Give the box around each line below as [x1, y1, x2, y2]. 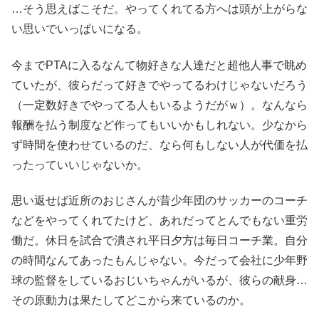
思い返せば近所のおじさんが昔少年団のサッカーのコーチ [11, 194, 308, 206]
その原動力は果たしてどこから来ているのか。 [11, 293, 251, 306]
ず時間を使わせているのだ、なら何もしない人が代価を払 [11, 138, 308, 151]
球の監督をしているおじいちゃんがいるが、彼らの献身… [11, 273, 308, 286]
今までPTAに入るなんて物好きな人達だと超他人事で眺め [11, 58, 307, 71]
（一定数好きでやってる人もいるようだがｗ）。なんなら [11, 98, 308, 111]
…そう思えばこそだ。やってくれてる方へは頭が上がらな [11, 3, 308, 16]
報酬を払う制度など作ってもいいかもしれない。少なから [11, 118, 308, 131]
